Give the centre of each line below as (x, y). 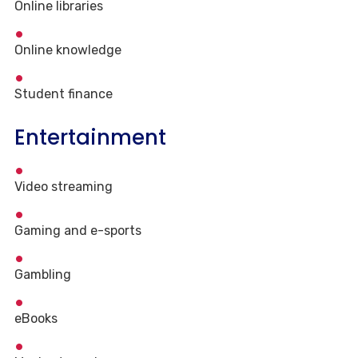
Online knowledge (68, 50)
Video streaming (64, 187)
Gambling (43, 275)
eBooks (36, 319)
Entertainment (90, 138)
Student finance (64, 94)
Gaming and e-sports (78, 231)
